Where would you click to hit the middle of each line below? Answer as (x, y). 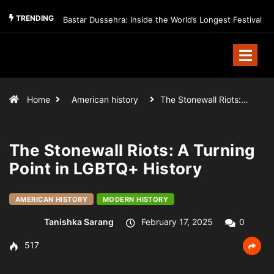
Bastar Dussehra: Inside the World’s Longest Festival (162, 20)
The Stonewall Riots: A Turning (132, 150)
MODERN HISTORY (136, 199)
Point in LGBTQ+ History (106, 168)
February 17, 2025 (176, 222)
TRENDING (34, 18)
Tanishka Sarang (79, 222)
